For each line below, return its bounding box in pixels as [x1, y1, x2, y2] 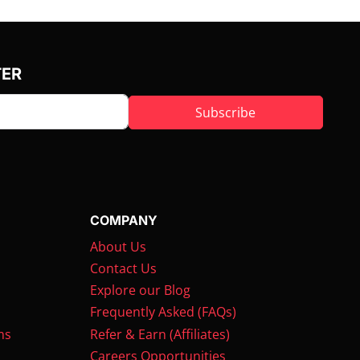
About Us [89, 238, 146, 256]
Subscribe [195, 103, 256, 121]
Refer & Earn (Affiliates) [89, 325, 230, 344]
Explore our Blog [89, 281, 190, 300]
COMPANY [89, 211, 157, 228]
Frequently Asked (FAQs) [89, 303, 236, 321]
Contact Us [89, 260, 157, 278]
